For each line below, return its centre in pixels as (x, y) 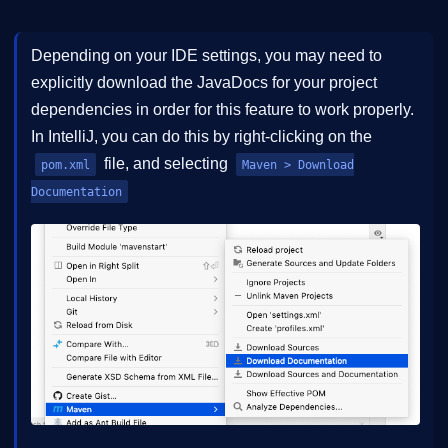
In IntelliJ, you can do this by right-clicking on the (201, 137)
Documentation (76, 192)
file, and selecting (166, 164)
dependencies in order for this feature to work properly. (222, 110)
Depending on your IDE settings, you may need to (206, 56)
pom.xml (65, 165)
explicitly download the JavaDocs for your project (204, 83)
